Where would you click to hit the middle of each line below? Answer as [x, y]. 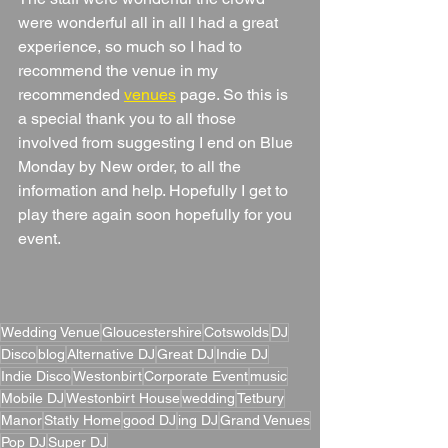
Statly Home [82, 420]
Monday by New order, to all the [131, 167]
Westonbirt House [123, 398]
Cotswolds [236, 332]
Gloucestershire [152, 332]
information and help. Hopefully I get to [155, 191]
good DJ [149, 420]
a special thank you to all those [129, 119]
